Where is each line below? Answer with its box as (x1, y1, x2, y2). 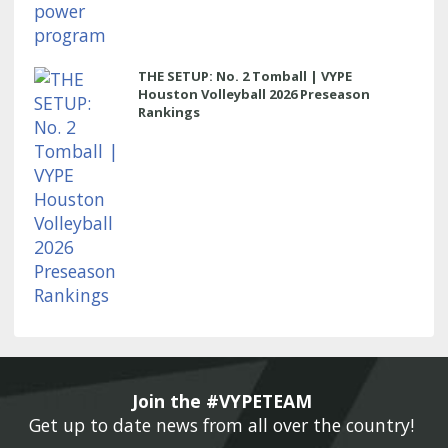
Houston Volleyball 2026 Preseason (138, 84, 370, 103)
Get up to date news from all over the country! (29, 412, 419, 437)
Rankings (138, 102, 200, 121)
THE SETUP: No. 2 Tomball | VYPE (138, 66, 352, 85)
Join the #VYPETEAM (131, 388, 317, 413)
